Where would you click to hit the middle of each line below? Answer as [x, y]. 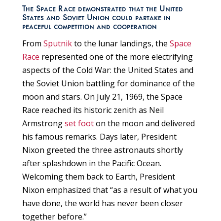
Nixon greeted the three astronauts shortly [102, 150]
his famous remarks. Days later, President [99, 137]
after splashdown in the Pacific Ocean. [92, 164]
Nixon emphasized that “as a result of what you [110, 190]
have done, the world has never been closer [102, 203]
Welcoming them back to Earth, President [98, 177]
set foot [79, 124]
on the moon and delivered [144, 124]
